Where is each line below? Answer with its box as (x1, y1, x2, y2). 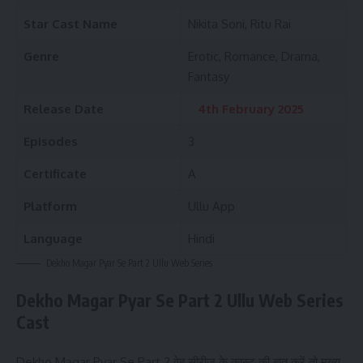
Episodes (23, 133, 78, 149)
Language (23, 230, 83, 246)
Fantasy (187, 68, 229, 84)
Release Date (23, 100, 104, 117)
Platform (23, 198, 77, 214)
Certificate (23, 165, 87, 181)
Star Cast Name (23, 15, 117, 32)
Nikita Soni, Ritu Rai (187, 15, 291, 32)
